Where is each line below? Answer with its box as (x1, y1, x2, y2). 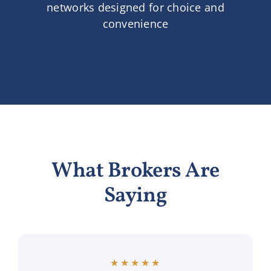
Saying (103, 181, 168, 211)
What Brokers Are (51, 157, 220, 186)
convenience (102, 16, 169, 31)
